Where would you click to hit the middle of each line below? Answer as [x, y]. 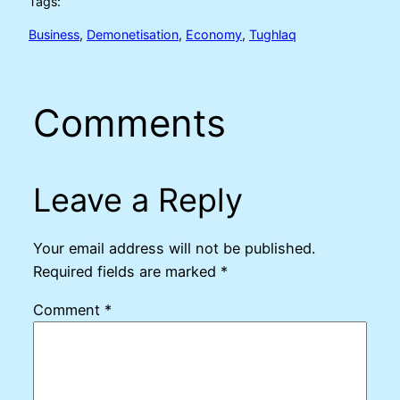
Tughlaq [273, 34]
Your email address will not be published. [174, 249]
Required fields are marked [126, 272]
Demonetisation [133, 34]
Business [54, 34]
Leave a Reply [137, 200]
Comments [129, 123]
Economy [214, 34]
